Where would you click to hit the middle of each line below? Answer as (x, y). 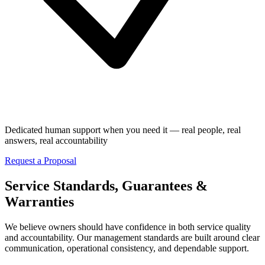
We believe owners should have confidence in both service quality (128, 227)
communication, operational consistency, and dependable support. (127, 248)
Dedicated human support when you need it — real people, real (123, 130)
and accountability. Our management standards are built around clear (132, 237)
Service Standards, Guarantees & (106, 185)
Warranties (39, 201)
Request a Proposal (41, 160)
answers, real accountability (56, 140)
